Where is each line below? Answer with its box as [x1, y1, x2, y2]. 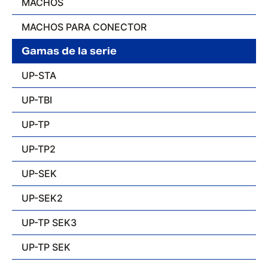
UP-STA [22, 69, 56, 81]
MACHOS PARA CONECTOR [22, 21, 147, 33]
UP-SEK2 [22, 192, 63, 204]
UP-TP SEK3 [22, 217, 77, 229]
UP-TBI [22, 94, 52, 106]
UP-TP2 [22, 143, 56, 155]
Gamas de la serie [22, 45, 117, 57]
